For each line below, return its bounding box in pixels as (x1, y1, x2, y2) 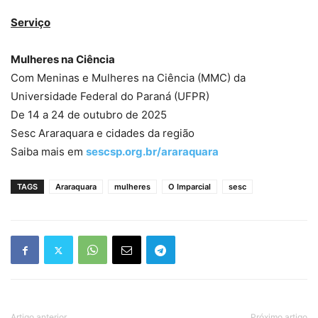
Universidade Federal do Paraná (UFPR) (11, 89, 209, 104)
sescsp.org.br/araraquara (86, 145, 219, 159)
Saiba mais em (11, 145, 86, 159)
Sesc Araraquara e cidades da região (11, 126, 194, 141)
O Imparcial (168, 182, 211, 192)
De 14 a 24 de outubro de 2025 (11, 108, 167, 122)
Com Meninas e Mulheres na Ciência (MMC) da (11, 71, 246, 85)
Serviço (11, 16, 50, 30)
